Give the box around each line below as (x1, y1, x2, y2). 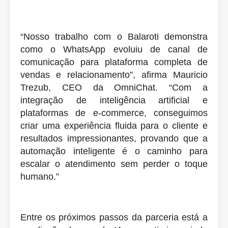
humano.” (20, 171, 59, 182)
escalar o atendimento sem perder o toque (20, 158, 208, 169)
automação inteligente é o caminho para (20, 146, 208, 156)
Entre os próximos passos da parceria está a (20, 212, 208, 222)
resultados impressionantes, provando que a (20, 133, 208, 144)
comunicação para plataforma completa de (20, 56, 208, 67)
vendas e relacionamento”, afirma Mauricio (20, 69, 208, 80)
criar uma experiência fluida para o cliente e (20, 120, 208, 131)
